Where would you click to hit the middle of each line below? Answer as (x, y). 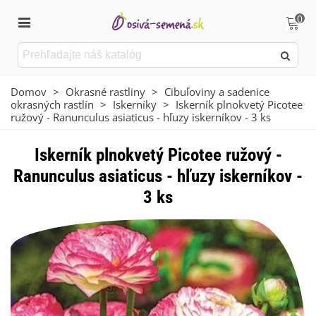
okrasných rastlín (52, 104)
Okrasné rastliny (105, 92)
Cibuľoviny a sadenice (217, 92)
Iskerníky (135, 104)
